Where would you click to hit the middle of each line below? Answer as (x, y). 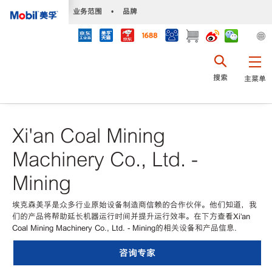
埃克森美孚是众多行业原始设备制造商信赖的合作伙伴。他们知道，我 (134, 205)
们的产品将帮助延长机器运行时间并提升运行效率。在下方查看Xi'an (131, 216)
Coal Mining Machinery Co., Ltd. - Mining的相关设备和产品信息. (124, 228)
